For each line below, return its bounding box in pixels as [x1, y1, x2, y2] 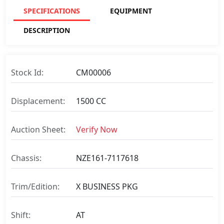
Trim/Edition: [11, 181, 59, 192]
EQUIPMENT [110, 6, 152, 16]
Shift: [11, 209, 30, 221]
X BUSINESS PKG [76, 181, 138, 192]
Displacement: [11, 95, 65, 107]
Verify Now [76, 124, 117, 135]
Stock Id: [11, 67, 43, 78]
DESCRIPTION [23, 25, 70, 35]
